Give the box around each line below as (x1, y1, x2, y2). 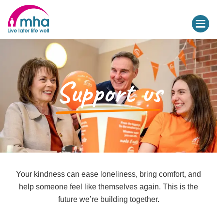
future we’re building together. (58, 195, 159, 203)
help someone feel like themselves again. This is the (19, 182, 198, 191)
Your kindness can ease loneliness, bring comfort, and (16, 170, 201, 178)
